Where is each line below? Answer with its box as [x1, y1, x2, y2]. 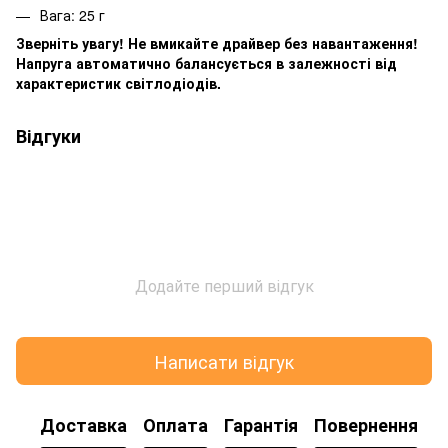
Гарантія [224, 411, 298, 438]
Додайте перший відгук [134, 274, 314, 298]
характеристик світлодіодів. [16, 73, 221, 94]
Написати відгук [154, 347, 294, 374]
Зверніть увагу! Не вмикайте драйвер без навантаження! [16, 33, 418, 54]
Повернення [314, 411, 418, 438]
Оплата [143, 411, 208, 438]
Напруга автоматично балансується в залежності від [16, 53, 397, 74]
